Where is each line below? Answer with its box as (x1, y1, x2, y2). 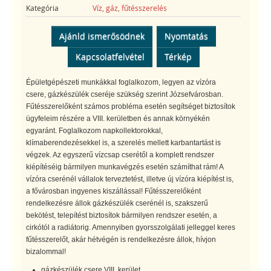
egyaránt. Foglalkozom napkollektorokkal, (26, 126, 163, 135)
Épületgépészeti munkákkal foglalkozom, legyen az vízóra (26, 77, 216, 87)
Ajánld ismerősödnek (59, 30, 145, 42)
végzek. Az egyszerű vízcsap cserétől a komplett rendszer (26, 150, 214, 159)
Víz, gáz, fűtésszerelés (93, 2, 168, 13)
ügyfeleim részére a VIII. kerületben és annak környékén (26, 114, 210, 123)
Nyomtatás (164, 30, 208, 42)
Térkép (164, 50, 192, 62)
